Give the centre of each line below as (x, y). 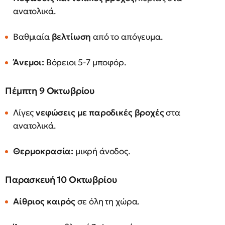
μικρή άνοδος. (102, 151)
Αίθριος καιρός (44, 201)
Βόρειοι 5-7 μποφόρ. (85, 62)
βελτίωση (71, 37)
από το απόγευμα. (127, 37)
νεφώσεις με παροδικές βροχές (100, 113)
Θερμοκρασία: (43, 151)
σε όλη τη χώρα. (107, 201)
